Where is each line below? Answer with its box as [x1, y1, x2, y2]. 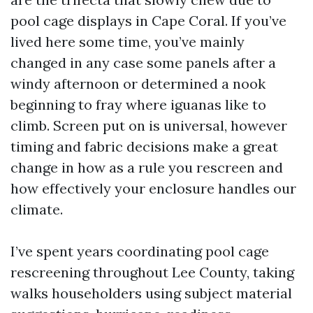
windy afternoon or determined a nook [10, 75, 265, 92]
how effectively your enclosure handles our [10, 180, 296, 197]
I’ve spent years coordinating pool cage [10, 242, 269, 260]
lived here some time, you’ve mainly [10, 33, 245, 50]
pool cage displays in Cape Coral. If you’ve [10, 12, 286, 29]
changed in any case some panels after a [10, 54, 276, 71]
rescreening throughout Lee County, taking [10, 263, 294, 281]
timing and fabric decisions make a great [10, 138, 278, 155]
